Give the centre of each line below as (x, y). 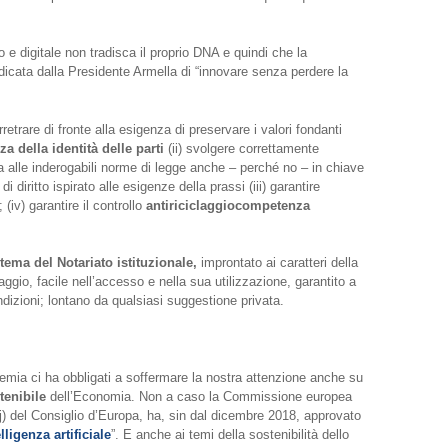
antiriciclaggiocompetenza (227, 205)
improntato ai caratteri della (277, 263)
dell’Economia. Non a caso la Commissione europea (198, 397)
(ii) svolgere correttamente (241, 148)
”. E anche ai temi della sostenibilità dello (229, 435)
